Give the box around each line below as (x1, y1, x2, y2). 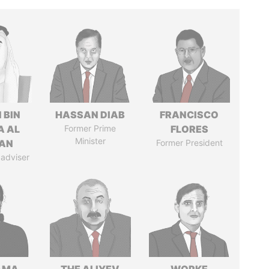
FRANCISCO (160, 109, 219, 121)
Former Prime (64, 123, 116, 133)
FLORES (170, 123, 208, 135)
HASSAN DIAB (55, 109, 125, 121)
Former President (156, 138, 223, 148)
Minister (74, 136, 106, 146)
